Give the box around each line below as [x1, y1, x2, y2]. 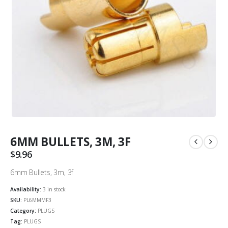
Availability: [10, 185, 43, 193]
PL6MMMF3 [23, 196, 51, 204]
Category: [10, 207, 38, 214]
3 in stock [43, 185, 66, 193]
